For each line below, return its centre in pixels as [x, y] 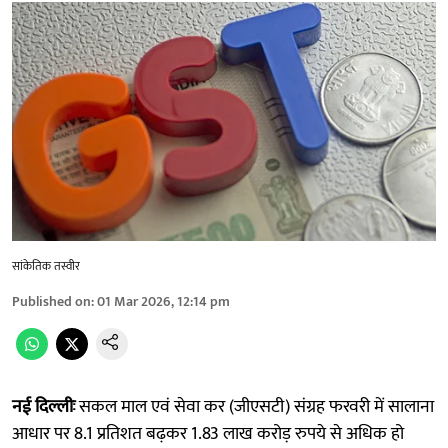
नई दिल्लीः [43, 406]
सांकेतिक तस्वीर [46, 265]
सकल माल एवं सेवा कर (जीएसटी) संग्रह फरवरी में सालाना [254, 406]
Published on [51, 301]
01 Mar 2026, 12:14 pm [163, 301]
